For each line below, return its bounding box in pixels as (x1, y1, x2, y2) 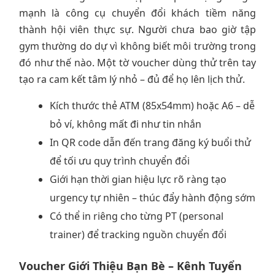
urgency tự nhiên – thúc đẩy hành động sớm (50, 190, 255, 204)
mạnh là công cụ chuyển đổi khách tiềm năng (19, 6, 256, 20)
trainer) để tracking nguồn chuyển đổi (50, 227, 227, 241)
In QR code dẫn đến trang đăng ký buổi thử (50, 135, 251, 149)
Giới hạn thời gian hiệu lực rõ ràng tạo (50, 172, 227, 186)
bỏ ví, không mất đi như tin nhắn (50, 117, 201, 131)
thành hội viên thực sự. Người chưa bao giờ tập (19, 22, 256, 36)
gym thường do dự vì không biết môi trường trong (19, 39, 256, 53)
